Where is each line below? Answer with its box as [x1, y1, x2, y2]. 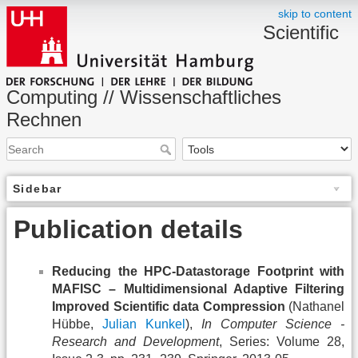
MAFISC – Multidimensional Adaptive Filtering [52, 281, 344, 296]
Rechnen [6, 109, 82, 130]
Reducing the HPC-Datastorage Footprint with [52, 264, 344, 278]
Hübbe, [52, 316, 102, 331]
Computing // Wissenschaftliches [6, 86, 281, 108]
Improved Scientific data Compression [52, 299, 285, 313]
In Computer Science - [201, 316, 344, 331]
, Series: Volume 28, [219, 334, 344, 348]
